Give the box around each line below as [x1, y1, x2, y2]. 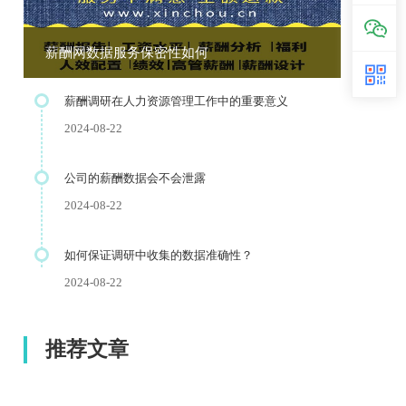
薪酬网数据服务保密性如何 [45, 45, 208, 60]
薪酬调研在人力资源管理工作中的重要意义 [64, 94, 288, 108]
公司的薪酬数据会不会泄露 [64, 171, 206, 185]
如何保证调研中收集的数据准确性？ [64, 248, 253, 262]
